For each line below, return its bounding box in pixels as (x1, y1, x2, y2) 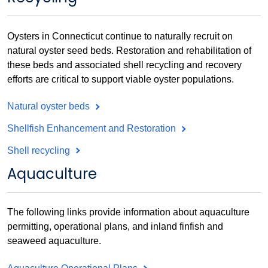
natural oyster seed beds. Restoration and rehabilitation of (7, 45, 251, 56)
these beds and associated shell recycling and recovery (7, 59, 242, 70)
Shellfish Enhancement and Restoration (7, 123, 178, 133)
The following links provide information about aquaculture (7, 207, 249, 218)
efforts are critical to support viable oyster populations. (7, 74, 234, 84)
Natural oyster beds (7, 101, 92, 112)
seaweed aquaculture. (7, 236, 101, 246)
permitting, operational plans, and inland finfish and (7, 221, 223, 232)
